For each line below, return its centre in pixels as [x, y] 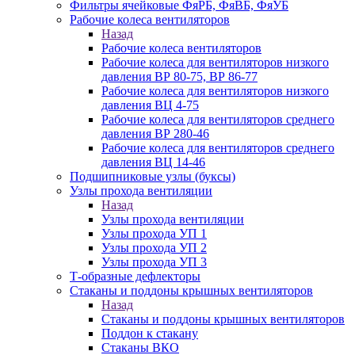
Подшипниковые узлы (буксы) [153, 176]
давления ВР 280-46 [155, 134]
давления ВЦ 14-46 [153, 162]
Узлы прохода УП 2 [154, 248]
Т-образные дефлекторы [135, 276]
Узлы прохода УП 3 [154, 262]
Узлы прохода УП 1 [154, 233]
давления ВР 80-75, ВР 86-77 [179, 76]
